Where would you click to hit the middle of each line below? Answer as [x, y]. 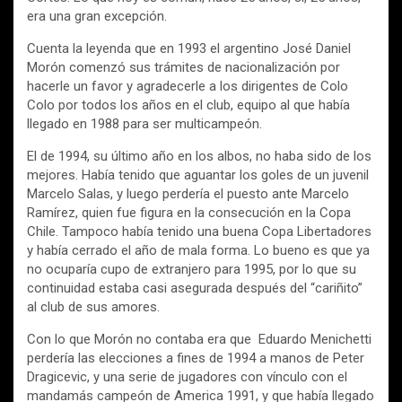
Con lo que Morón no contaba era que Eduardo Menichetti [199, 339]
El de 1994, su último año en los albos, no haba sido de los [199, 156]
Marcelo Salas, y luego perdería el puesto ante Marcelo [188, 194]
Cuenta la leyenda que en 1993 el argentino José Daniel [189, 48]
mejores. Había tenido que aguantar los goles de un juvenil [198, 175]
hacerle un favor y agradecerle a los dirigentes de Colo [188, 86]
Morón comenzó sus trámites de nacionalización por [184, 67]
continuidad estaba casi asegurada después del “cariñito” [195, 288]
